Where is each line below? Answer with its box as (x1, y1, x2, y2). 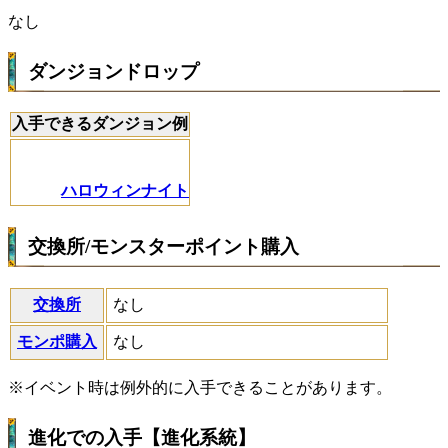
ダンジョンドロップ (28, 60, 199, 82)
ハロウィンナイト (61, 182, 189, 200)
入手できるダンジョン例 (12, 115, 188, 133)
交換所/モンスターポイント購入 (28, 236, 299, 258)
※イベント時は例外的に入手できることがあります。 (8, 378, 392, 396)
